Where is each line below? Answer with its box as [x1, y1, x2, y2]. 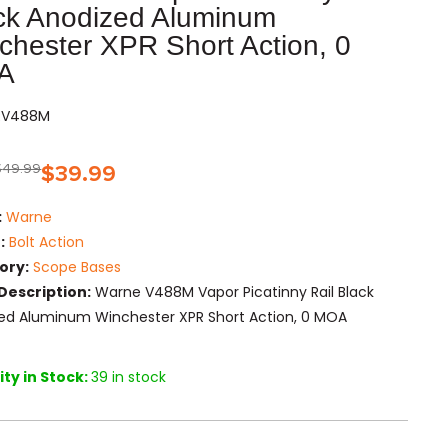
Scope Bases [33, 257, 122, 278]
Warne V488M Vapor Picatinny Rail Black [91, 282, 375, 303]
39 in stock [91, 367, 167, 388]
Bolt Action [9, 232, 85, 253]
